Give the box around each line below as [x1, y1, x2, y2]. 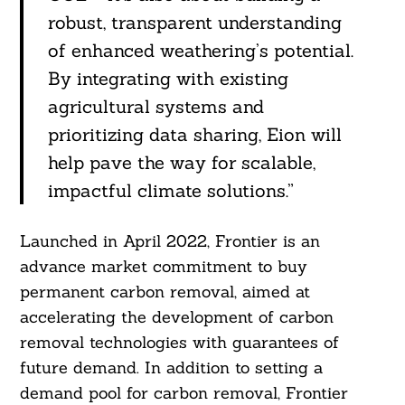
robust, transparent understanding [47, 10, 342, 33]
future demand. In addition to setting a [19, 356, 323, 378]
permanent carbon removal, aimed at [19, 280, 310, 302]
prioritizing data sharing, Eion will [47, 122, 342, 146]
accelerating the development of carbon [19, 306, 334, 327]
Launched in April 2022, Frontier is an [19, 230, 320, 251]
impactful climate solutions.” [47, 178, 294, 202]
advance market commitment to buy [19, 255, 307, 277]
